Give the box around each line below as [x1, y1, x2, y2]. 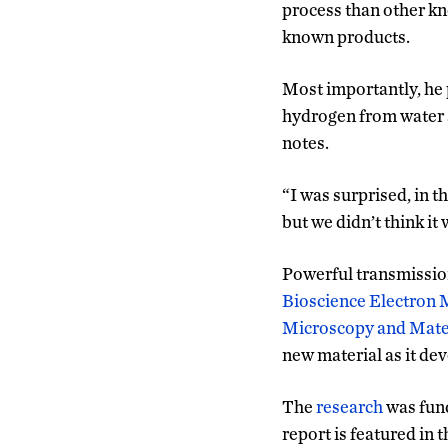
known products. [282, 25, 410, 47]
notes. [282, 131, 329, 153]
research [316, 395, 383, 417]
